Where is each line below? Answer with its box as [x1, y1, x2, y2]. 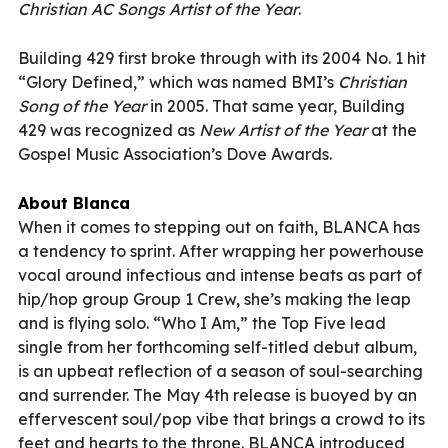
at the [367, 119, 417, 140]
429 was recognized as [18, 119, 199, 140]
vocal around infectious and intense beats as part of [18, 264, 422, 285]
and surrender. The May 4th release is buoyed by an [18, 384, 417, 405]
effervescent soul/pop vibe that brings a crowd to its [18, 408, 425, 429]
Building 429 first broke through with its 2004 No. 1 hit [18, 47, 426, 68]
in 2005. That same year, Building [146, 95, 405, 116]
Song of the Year [18, 95, 146, 116]
